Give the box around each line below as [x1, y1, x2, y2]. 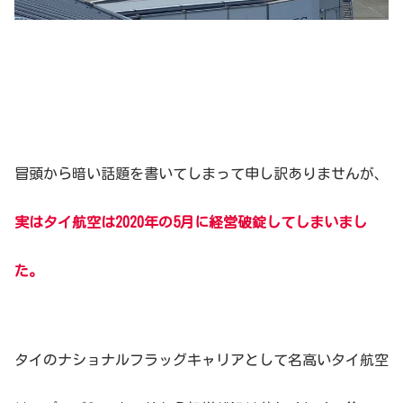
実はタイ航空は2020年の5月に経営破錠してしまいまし [14, 214, 367, 229]
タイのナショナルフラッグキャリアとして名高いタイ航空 [14, 352, 389, 367]
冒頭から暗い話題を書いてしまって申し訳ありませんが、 [14, 166, 389, 181]
